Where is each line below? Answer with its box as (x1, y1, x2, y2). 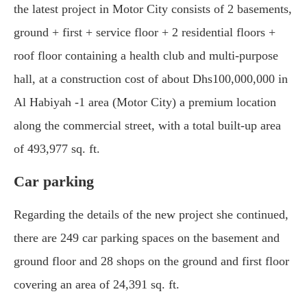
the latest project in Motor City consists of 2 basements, (14, 2, 292, 16)
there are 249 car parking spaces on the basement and (14, 231, 280, 245)
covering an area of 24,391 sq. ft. (14, 278, 180, 291)
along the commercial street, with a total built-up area (14, 119, 281, 132)
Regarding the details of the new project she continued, (14, 208, 288, 221)
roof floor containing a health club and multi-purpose (14, 49, 278, 62)
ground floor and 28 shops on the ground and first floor (14, 254, 289, 268)
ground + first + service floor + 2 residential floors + (14, 25, 275, 39)
